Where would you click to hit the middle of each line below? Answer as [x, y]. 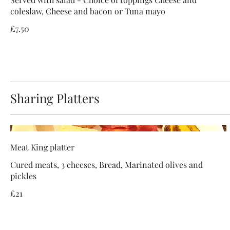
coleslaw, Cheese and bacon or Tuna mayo [88, 11]
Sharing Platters [55, 98]
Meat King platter [42, 147]
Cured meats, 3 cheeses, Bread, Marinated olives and [107, 165]
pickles [23, 176]
